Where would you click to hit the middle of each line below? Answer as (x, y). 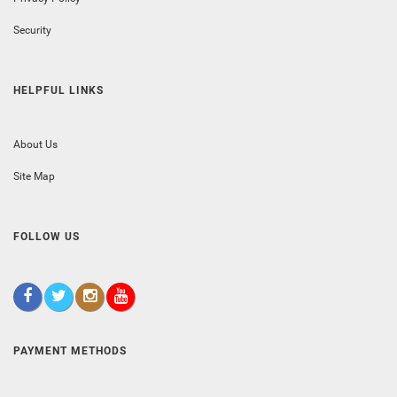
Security (32, 30)
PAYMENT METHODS (70, 350)
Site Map (34, 176)
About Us (35, 144)
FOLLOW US (47, 236)
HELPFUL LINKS (58, 90)
